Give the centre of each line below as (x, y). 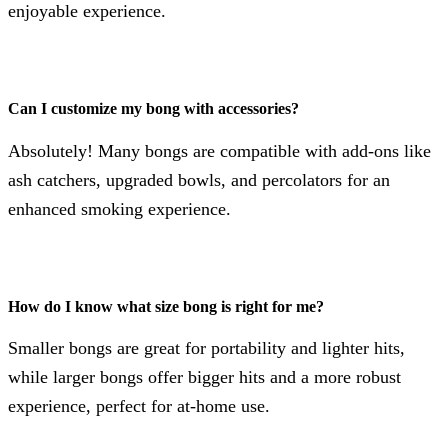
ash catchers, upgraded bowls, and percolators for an (199, 179)
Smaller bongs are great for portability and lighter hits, (206, 348)
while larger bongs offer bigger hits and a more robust (204, 377)
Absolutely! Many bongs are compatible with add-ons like (219, 150)
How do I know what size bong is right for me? (166, 307)
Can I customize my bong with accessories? (153, 109)
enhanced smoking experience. (119, 208)
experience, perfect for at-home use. (139, 406)
